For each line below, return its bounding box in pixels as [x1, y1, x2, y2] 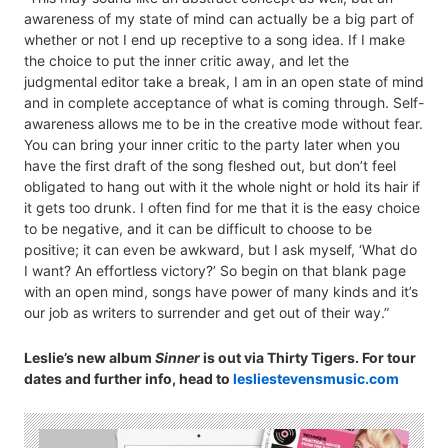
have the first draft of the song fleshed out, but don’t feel [24, 156, 396, 174]
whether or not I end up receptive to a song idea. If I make [24, 30, 405, 48]
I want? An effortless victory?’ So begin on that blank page [24, 261, 406, 279]
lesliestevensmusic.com [233, 369, 399, 387]
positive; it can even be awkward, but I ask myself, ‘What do [24, 240, 417, 258]
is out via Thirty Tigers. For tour [200, 348, 416, 366]
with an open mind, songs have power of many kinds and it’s [24, 282, 418, 300]
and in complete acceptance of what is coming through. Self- [24, 93, 424, 111]
